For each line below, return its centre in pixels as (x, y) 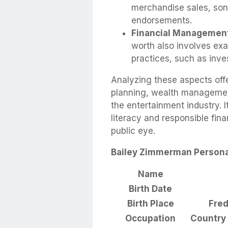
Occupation (150, 219)
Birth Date (150, 189)
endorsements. (162, 21)
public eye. (133, 131)
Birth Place (150, 204)
